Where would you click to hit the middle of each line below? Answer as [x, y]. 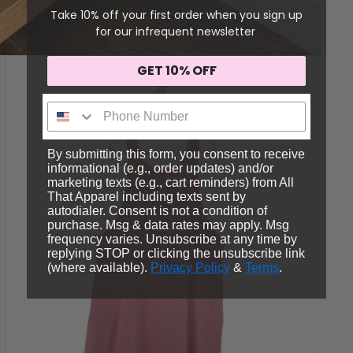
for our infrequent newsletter [176, 31]
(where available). [99, 267]
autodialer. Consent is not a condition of [157, 210]
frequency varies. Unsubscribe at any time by [172, 239]
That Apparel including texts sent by [147, 196]
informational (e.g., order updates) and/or [160, 168]
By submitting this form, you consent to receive [176, 154]
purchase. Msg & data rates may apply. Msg [168, 225]
